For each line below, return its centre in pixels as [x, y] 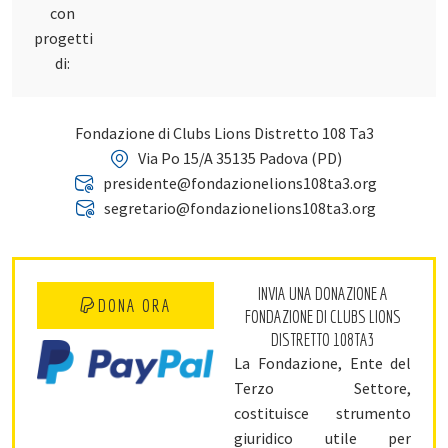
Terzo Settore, [323, 387]
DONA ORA [135, 305]
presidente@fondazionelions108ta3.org [239, 183]
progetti [63, 37]
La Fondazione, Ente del [323, 362]
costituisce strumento [323, 412]
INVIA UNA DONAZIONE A [322, 293]
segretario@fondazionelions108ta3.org [239, 208]
